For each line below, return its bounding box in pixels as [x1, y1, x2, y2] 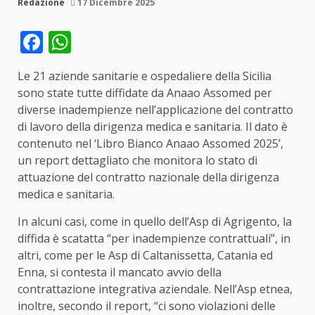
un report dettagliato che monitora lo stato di [18, 152, 257, 168]
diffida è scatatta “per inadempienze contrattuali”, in [18, 230, 290, 246]
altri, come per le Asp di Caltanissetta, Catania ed [18, 247, 273, 263]
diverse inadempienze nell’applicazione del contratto [18, 101, 293, 117]
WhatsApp [71, 26, 179, 57]
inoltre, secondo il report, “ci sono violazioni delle [18, 297, 276, 314]
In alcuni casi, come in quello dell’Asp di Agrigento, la [18, 213, 292, 229]
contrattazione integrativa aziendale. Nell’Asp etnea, [18, 281, 292, 297]
